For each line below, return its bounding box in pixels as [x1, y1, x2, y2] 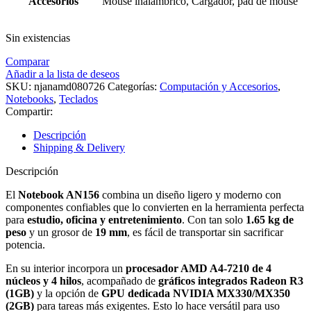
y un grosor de [26, 226, 95, 238]
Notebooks [6, 92, 53, 105]
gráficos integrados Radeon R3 [158, 274, 303, 287]
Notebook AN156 [18, 188, 99, 201]
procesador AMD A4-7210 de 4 [126, 262, 271, 274]
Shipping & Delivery [33, 141, 125, 153]
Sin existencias [6, 31, 70, 44]
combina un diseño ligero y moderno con [99, 188, 281, 201]
